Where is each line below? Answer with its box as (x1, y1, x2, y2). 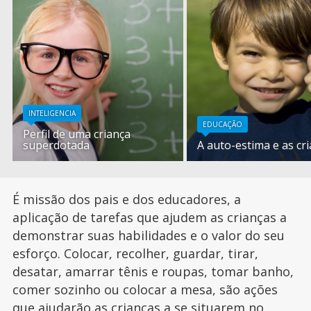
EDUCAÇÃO (203, 119, 243, 129)
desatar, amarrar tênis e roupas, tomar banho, (12, 262, 294, 280)
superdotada (23, 137, 90, 153)
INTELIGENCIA (28, 108, 76, 118)
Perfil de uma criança (23, 126, 131, 142)
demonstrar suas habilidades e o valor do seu (12, 226, 285, 244)
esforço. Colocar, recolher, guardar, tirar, (12, 244, 258, 262)
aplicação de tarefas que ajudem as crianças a (12, 208, 287, 226)
